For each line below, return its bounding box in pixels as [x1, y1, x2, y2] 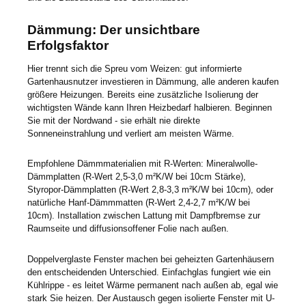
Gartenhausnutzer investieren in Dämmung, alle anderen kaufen [27, 76, 279, 87]
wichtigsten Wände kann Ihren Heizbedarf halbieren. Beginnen [27, 102, 272, 113]
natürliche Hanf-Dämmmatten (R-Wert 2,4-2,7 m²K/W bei [27, 197, 250, 208]
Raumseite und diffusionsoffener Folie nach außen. [27, 223, 232, 234]
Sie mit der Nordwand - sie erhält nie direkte [27, 115, 200, 126]
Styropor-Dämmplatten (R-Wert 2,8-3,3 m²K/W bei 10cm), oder [27, 184, 273, 195]
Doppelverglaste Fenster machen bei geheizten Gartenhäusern [27, 253, 274, 264]
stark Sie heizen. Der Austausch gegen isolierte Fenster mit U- [27, 292, 275, 303]
